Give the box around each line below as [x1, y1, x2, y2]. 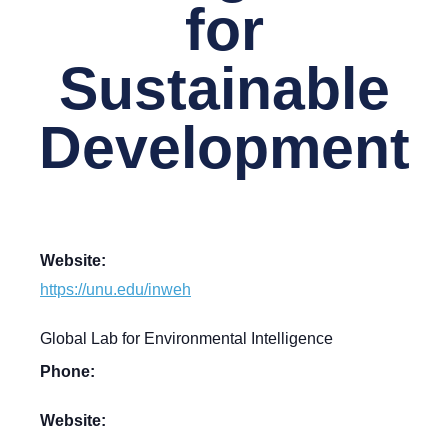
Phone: [40, 363, 95, 380]
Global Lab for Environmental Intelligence [40, 330, 333, 347]
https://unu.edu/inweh [40, 281, 191, 298]
